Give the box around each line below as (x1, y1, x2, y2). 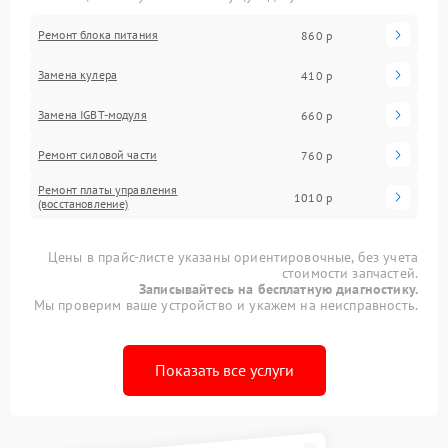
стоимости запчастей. (281, 264, 418, 282)
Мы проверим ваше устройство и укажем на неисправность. (33, 296, 418, 314)
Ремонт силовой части (38, 147, 157, 162)
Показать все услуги (154, 360, 294, 380)
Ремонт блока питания (38, 27, 158, 42)
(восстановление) (38, 196, 129, 211)
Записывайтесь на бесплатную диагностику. (139, 280, 418, 298)
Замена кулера (38, 67, 117, 82)
